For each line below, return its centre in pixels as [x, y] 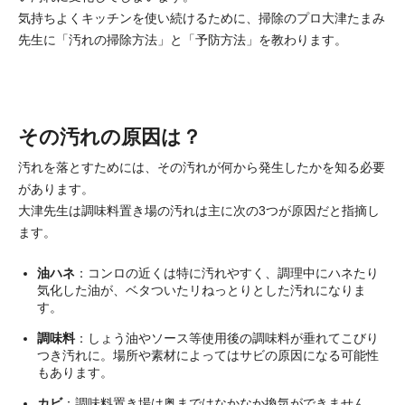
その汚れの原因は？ [110, 137]
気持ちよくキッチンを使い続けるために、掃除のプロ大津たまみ [202, 18]
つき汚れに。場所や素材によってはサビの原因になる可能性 [208, 355]
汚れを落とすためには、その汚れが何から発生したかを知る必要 [202, 167]
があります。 [56, 188]
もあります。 [75, 372]
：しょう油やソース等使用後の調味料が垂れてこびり [227, 338]
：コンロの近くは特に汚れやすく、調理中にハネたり [227, 273]
